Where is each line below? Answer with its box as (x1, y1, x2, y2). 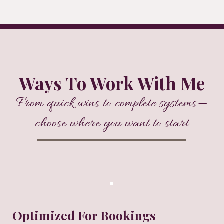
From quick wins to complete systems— (16, 94, 207, 114)
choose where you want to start (35, 114, 189, 134)
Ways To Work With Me (19, 71, 205, 95)
